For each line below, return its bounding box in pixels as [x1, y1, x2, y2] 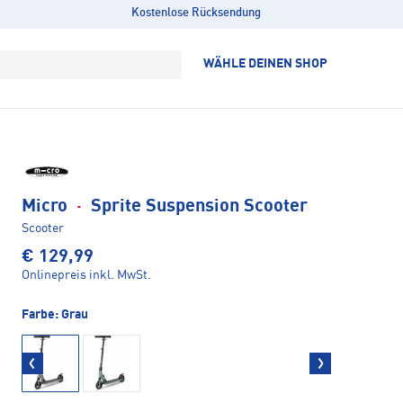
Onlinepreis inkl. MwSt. [22, 268, 151, 282]
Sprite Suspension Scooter [86, 197, 308, 216]
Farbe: [22, 308, 61, 321]
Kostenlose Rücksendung [130, 7, 261, 19]
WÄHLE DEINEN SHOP [203, 58, 327, 70]
